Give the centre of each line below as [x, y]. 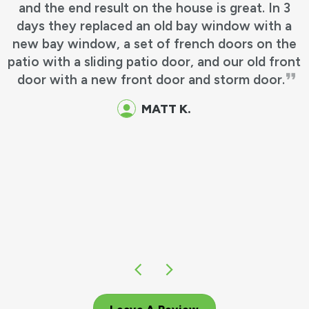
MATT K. [167, 109]
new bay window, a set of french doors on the [154, 44]
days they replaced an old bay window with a [154, 26]
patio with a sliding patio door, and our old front [154, 62]
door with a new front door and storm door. [151, 80]
